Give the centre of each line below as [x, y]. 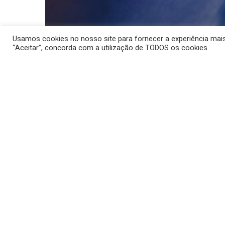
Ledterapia [86, 130]
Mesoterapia [64, 167]
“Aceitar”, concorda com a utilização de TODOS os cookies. [111, 48]
